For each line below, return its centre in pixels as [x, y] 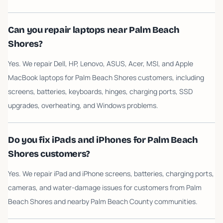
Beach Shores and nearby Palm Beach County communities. [103, 201]
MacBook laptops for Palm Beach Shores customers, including [106, 77]
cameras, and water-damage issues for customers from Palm [105, 187]
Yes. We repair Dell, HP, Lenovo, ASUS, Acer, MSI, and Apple [101, 63]
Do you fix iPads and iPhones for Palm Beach [103, 140]
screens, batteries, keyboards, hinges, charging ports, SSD [100, 91]
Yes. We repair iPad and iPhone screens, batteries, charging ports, [111, 173]
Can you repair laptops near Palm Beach [94, 30]
